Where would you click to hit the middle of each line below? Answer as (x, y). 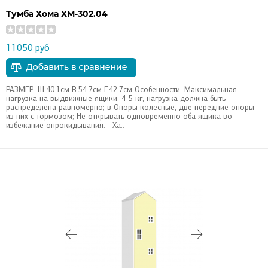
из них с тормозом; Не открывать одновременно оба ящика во (119, 116)
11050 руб (28, 47)
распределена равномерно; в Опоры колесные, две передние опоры (130, 107)
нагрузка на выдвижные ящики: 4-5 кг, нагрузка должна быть (116, 98)
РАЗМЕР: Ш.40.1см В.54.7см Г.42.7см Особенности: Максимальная (121, 89)
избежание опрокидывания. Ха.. (65, 125)
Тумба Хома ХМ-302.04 (57, 13)
